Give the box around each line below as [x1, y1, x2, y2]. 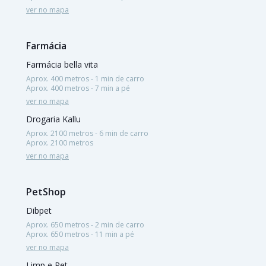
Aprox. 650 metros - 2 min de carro [26, 219, 144, 230]
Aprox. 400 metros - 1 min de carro [26, 73, 144, 84]
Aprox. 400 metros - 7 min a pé [26, 83, 130, 93]
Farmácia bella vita [26, 58, 98, 70]
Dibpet [26, 204, 52, 216]
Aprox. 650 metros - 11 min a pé [26, 229, 134, 239]
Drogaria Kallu [26, 113, 81, 125]
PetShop [26, 185, 66, 198]
